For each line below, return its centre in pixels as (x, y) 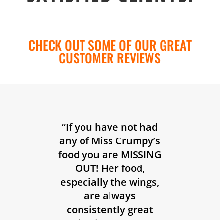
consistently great (110, 210)
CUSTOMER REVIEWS (110, 58)
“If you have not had (110, 127)
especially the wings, (110, 182)
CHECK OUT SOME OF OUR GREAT (110, 45)
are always (110, 196)
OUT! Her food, (110, 168)
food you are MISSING (110, 155)
